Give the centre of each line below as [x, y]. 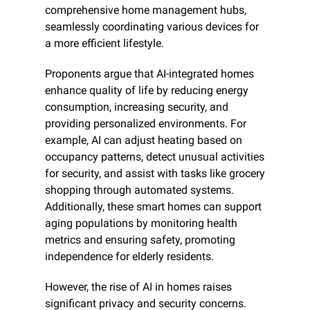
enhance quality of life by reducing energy [147, 90]
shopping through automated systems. [139, 190]
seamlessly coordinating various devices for [152, 26]
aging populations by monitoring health [141, 223]
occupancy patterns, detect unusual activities [155, 156]
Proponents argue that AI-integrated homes [149, 73]
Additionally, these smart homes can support [153, 206]
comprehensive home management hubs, [146, 10]
